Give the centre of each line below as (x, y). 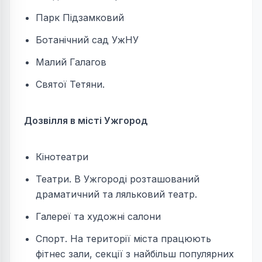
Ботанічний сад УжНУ (87, 40)
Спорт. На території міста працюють (123, 239)
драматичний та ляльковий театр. (116, 194)
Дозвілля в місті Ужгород (86, 121)
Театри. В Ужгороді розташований (118, 179)
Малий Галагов (71, 62)
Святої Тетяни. (70, 85)
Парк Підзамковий (80, 18)
